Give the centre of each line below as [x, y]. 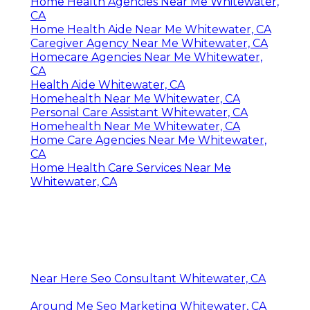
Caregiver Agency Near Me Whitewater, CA [149, 44]
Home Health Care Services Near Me [131, 168]
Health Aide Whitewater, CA [108, 85]
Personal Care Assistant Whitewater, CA [139, 113]
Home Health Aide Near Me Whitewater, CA [151, 30]
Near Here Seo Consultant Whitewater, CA [148, 279]
